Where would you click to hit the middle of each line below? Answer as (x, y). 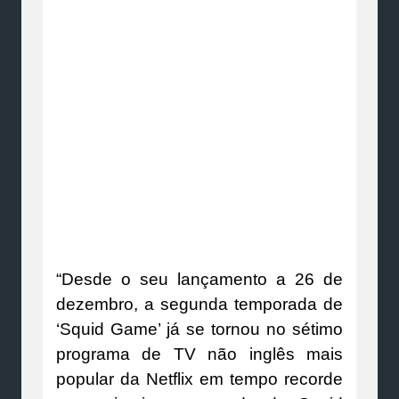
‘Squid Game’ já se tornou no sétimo (199, 329)
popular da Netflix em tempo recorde (199, 379)
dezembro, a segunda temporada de (199, 304)
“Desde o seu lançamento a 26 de (199, 279)
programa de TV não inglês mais (199, 354)
